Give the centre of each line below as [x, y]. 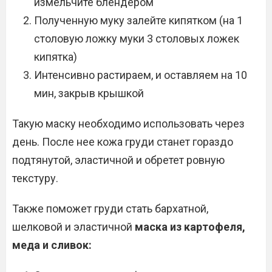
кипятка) [56, 57]
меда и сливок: [52, 245]
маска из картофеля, [190, 227]
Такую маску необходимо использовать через [128, 124]
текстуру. [35, 178]
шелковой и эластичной [73, 227]
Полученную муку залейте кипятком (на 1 [138, 20]
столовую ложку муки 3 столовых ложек [137, 39]
